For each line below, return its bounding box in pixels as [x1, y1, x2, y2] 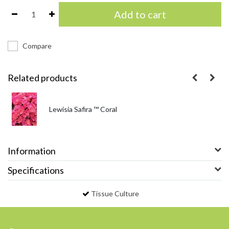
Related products [8, 72, 77, 83]
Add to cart [114, 8, 166, 20]
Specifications [8, 164, 64, 176]
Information [8, 145, 56, 156]
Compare [22, 41, 52, 50]
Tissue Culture [90, 189, 139, 198]
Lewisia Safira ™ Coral [49, 104, 117, 113]
